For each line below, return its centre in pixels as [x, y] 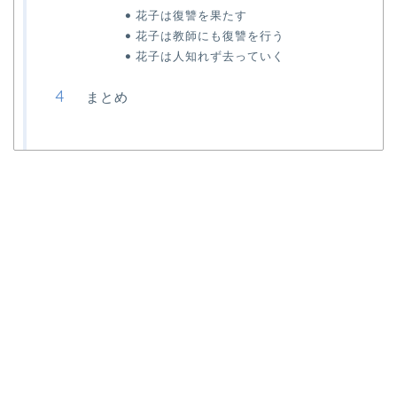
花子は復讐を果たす [191, 16]
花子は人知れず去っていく [210, 56]
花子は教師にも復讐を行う [210, 36]
